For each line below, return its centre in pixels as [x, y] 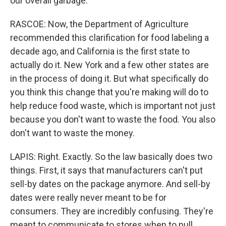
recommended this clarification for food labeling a [109, 38]
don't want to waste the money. [72, 133]
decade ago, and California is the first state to [100, 51]
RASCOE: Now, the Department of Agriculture [99, 24]
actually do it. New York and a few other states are [109, 65]
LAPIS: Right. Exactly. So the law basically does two [111, 157]
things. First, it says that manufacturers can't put [106, 170]
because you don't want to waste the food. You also [113, 119]
